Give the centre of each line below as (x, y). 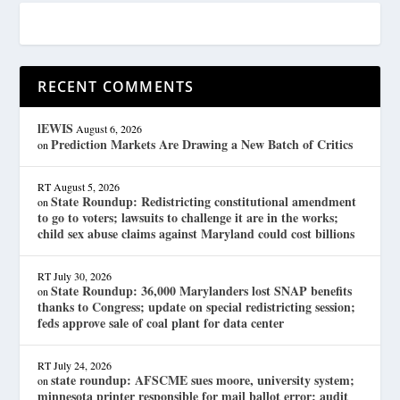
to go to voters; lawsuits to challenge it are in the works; (188, 217)
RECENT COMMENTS (116, 86)
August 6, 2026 (109, 128)
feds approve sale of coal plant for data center (161, 322)
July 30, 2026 (83, 275)
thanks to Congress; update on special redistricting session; (197, 306)
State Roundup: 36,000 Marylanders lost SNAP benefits (202, 290)
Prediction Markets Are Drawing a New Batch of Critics (202, 144)
